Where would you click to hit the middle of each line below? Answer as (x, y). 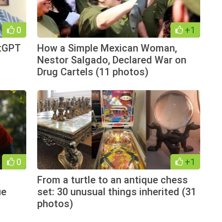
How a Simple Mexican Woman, (107, 48)
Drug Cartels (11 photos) (93, 72)
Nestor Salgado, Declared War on (111, 60)
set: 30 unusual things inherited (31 (116, 192)
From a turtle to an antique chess (112, 180)
